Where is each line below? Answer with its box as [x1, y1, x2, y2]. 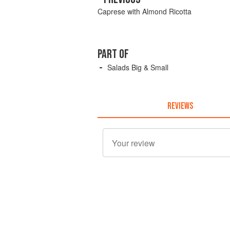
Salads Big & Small [107, 62, 168, 72]
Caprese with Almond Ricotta [98, 6, 191, 16]
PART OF [98, 47, 129, 62]
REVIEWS [167, 100, 193, 111]
